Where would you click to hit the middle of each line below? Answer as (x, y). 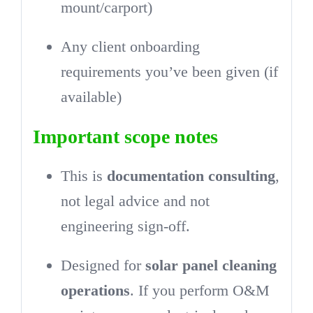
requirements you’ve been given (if (169, 72)
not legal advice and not (135, 201)
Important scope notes (125, 137)
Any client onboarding (130, 47)
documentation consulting (191, 176)
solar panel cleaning (211, 265)
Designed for (103, 265)
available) (91, 97)
